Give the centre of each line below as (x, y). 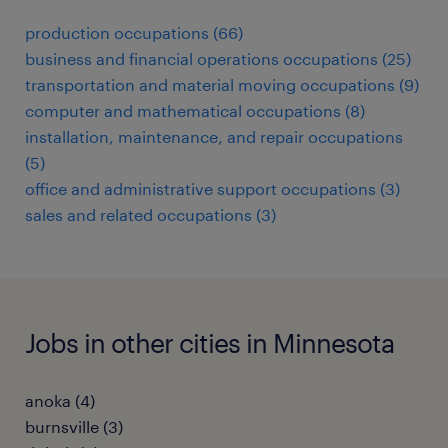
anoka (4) (60, 400)
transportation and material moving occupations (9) (222, 84)
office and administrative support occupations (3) (212, 188)
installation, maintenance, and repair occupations (214, 136)
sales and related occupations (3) (150, 214)
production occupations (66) (134, 32)
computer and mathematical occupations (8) (195, 110)
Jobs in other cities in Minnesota (209, 342)
